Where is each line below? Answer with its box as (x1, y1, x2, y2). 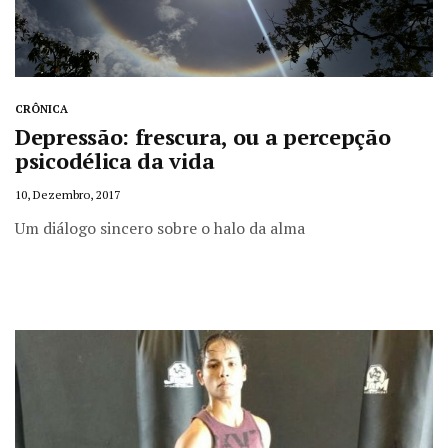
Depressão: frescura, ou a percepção (15, 121, 391, 151)
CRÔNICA (15, 101, 68, 116)
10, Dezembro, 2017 (15, 186, 120, 202)
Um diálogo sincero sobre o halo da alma (15, 216, 305, 239)
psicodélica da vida (15, 145, 215, 175)
